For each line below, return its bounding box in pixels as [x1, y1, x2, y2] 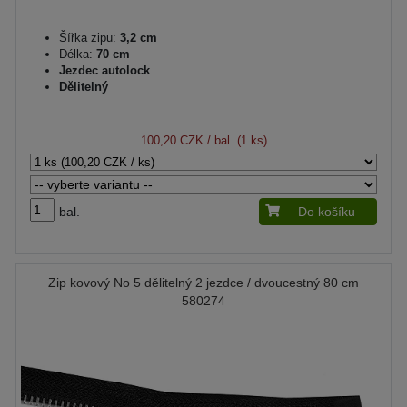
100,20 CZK [140, 134, 203, 147]
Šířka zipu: [59, 31, 116, 45]
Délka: [59, 47, 93, 61]
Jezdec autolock [59, 64, 150, 77]
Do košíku [298, 204, 355, 219]
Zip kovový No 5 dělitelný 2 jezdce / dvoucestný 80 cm [48, 275, 359, 290]
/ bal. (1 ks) [203, 134, 267, 147]
